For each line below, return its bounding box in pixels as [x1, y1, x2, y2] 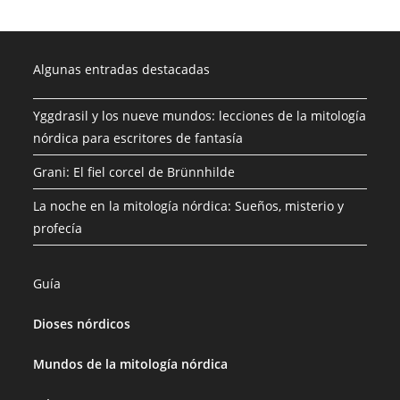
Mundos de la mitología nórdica [33, 355, 229, 373]
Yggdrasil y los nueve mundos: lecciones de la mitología [33, 107, 367, 125]
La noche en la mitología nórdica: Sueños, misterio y [33, 197, 345, 215]
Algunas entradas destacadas [33, 61, 211, 79]
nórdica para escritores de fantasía [33, 129, 244, 147]
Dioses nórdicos [33, 315, 131, 333]
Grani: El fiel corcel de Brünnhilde [33, 163, 236, 181]
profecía [33, 220, 83, 237]
